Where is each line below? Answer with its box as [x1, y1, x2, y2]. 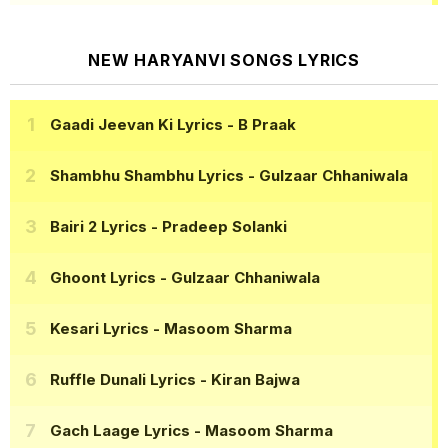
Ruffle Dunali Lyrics [50, 370, 196, 390]
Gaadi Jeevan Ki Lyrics [50, 115, 223, 135]
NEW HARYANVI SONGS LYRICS [88, 49, 360, 70]
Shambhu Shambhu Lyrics [50, 166, 244, 186]
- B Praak [223, 115, 296, 135]
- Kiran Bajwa [196, 370, 300, 390]
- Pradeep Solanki [147, 217, 287, 237]
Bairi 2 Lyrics [50, 217, 147, 237]
